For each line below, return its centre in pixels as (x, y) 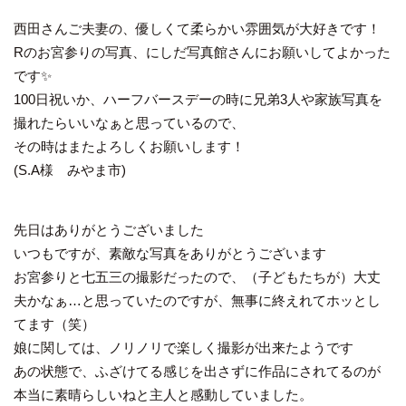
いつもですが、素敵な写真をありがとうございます (170, 253)
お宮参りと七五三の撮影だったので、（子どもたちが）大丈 (197, 276)
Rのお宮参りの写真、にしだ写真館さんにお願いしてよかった (202, 52)
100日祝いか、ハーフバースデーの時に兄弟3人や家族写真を (198, 99)
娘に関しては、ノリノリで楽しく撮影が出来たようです (184, 347)
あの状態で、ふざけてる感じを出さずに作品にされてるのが (197, 371)
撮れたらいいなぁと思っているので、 (129, 122)
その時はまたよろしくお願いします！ (129, 146)
